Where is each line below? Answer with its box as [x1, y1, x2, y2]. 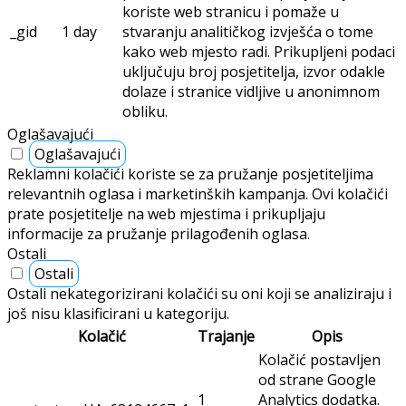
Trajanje [198, 326, 255, 347]
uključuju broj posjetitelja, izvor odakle [122, 62, 385, 82]
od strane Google [258, 370, 376, 391]
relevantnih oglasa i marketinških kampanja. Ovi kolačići [7, 184, 388, 205]
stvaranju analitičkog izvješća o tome [122, 22, 373, 43]
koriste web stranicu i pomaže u [122, 2, 339, 23]
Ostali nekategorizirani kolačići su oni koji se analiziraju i [7, 284, 391, 304]
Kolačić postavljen [258, 350, 381, 371]
